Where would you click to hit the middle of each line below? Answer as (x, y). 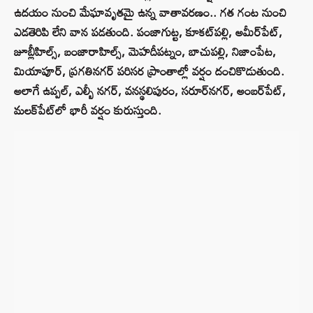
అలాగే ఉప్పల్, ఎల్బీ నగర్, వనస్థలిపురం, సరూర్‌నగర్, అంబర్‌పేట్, (150, 91)
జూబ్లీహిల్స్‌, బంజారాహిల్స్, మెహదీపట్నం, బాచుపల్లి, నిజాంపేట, (145, 52)
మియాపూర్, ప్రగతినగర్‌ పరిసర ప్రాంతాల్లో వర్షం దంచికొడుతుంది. (149, 71)
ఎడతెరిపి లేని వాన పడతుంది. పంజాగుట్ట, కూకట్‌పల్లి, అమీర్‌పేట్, (148, 32)
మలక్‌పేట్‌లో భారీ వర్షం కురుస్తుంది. (88, 110)
